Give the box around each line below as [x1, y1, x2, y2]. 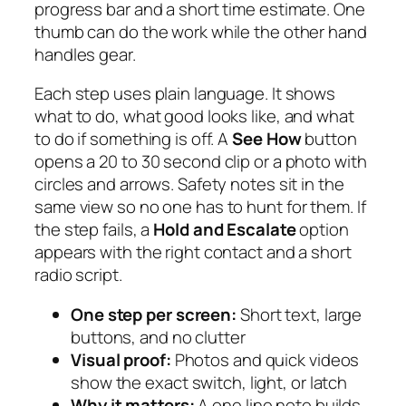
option [295, 217, 349, 242]
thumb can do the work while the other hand [34, 19, 367, 43]
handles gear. [34, 42, 136, 66]
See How [232, 127, 302, 151]
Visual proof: [71, 347, 171, 372]
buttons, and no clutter [71, 324, 246, 349]
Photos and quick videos [170, 347, 360, 372]
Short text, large [237, 302, 362, 326]
